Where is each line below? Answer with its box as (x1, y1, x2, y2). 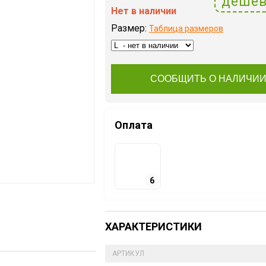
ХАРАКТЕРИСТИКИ (105, 220, 202, 233)
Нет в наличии (111, 5, 176, 17)
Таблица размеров (149, 24, 223, 33)
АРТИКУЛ (112, 249, 144, 258)
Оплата (115, 119, 153, 131)
